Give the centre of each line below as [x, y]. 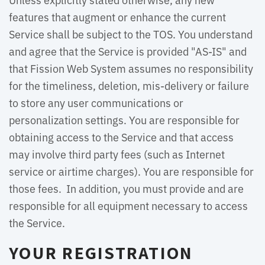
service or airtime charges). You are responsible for [131, 171]
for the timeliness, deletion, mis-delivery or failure [129, 85]
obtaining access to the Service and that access [121, 137]
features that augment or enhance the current [117, 17]
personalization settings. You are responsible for [124, 119]
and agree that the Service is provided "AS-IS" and [128, 51]
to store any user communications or [96, 102]
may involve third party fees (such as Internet [117, 154]
